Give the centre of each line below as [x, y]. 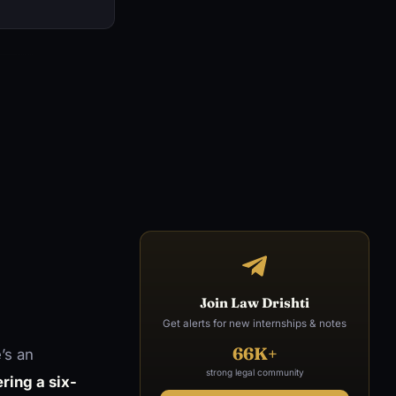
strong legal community [255, 372]
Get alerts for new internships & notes [255, 324]
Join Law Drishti [255, 303]
